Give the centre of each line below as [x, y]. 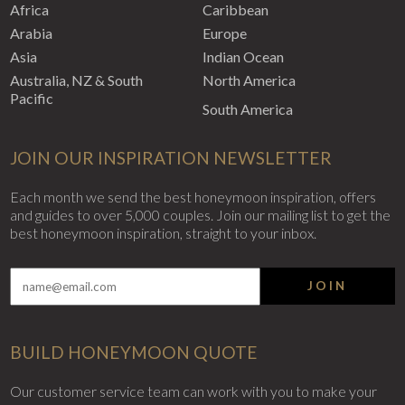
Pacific [32, 99]
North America [249, 80]
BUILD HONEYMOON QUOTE [134, 353]
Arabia [32, 33]
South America [248, 109]
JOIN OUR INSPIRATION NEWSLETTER [171, 158]
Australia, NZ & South [77, 80]
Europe [225, 33]
